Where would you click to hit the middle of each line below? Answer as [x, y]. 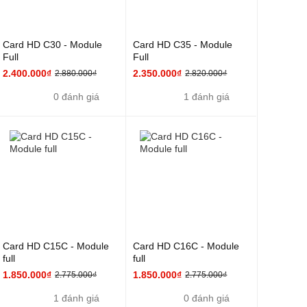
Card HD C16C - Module [186, 246]
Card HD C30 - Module [53, 44]
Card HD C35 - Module [183, 44]
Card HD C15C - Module [56, 246]
